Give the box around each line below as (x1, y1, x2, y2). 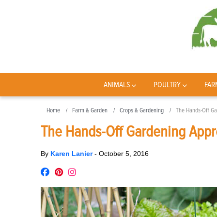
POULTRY (154, 80, 181, 90)
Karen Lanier (50, 150, 94, 157)
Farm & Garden (72, 107, 108, 114)
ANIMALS (103, 80, 130, 90)
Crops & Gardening (120, 107, 164, 114)
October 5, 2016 (99, 150, 149, 157)
